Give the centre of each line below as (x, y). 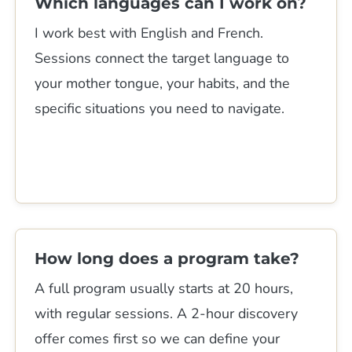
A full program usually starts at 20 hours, (164, 288)
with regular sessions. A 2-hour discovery (167, 313)
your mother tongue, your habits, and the (163, 83)
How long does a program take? (167, 258)
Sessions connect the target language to (162, 58)
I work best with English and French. (149, 33)
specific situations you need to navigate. (160, 108)
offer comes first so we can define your (158, 338)
